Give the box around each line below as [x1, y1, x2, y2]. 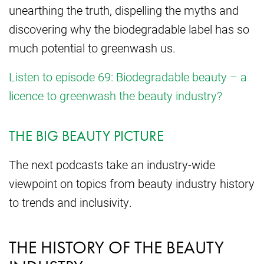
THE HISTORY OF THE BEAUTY [9, 236, 224, 259]
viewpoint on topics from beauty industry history [9, 175, 255, 191]
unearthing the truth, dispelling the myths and [9, 2, 239, 18]
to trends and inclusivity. [9, 194, 132, 210]
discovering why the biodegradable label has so [9, 21, 249, 37]
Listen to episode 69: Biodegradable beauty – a [9, 69, 247, 85]
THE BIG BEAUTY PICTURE [9, 126, 164, 146]
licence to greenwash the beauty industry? [9, 88, 222, 104]
